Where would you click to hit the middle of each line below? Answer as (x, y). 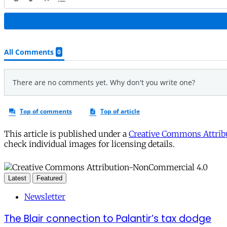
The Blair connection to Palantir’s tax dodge (108, 218)
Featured (49, 178)
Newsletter (45, 196)
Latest (17, 178)
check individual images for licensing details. (89, 144)
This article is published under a (66, 134)
